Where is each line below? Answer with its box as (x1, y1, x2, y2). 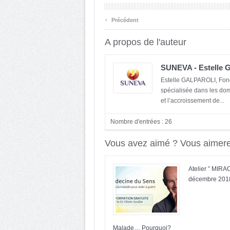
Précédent (110, 17, 139, 23)
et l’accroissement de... (161, 97, 224, 104)
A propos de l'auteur (105, 37, 186, 47)
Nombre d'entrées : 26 (110, 118, 172, 125)
